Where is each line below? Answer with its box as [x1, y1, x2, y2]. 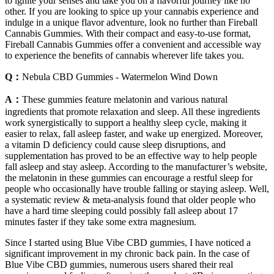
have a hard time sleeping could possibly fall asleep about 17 [5, 206, 238, 217]
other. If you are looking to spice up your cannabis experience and [5, 6, 259, 17]
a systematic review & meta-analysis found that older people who [5, 194, 256, 206]
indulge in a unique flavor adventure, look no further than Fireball [5, 17, 257, 28]
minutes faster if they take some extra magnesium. [5, 217, 196, 228]
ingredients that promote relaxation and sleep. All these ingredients [5, 106, 260, 117]
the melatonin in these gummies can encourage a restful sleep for [5, 172, 253, 183]
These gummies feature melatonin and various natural [22, 94, 228, 105]
